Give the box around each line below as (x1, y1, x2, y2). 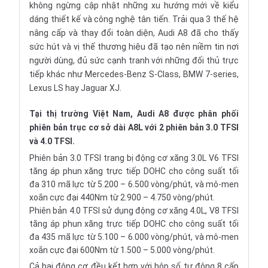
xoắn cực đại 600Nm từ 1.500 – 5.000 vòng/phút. (29, 245, 215, 255)
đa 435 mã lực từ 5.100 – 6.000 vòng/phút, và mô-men (29, 232, 239, 242)
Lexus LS (29, 83, 63, 93)
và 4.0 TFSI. (29, 136, 75, 146)
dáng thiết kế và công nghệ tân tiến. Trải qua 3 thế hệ (29, 14, 239, 24)
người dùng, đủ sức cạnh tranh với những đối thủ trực (29, 56, 239, 65)
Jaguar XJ (81, 83, 120, 93)
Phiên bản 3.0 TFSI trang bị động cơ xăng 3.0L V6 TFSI (29, 153, 239, 163)
